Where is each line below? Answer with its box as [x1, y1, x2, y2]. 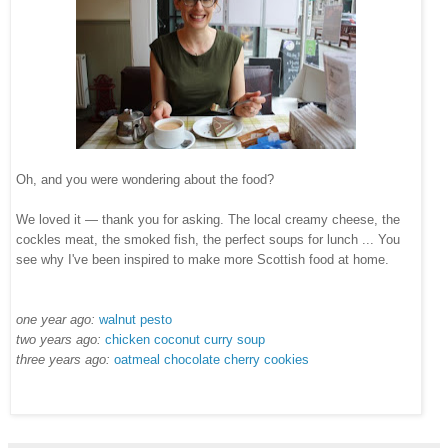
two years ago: [16, 332, 105, 348]
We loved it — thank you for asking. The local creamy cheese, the [16, 212, 400, 228]
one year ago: [16, 312, 99, 328]
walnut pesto [99, 312, 172, 328]
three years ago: [16, 352, 114, 368]
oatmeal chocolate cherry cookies [114, 352, 309, 368]
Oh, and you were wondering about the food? [16, 172, 278, 188]
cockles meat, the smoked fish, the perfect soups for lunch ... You [16, 232, 400, 248]
